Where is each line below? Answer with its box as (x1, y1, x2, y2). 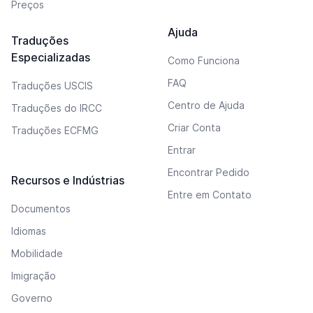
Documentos (11, 203, 71, 214)
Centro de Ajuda (168, 99, 245, 111)
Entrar (168, 144, 196, 156)
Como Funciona (168, 54, 240, 66)
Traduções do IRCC (11, 102, 102, 114)
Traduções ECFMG (11, 124, 99, 136)
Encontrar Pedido (168, 166, 249, 178)
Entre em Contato (168, 189, 252, 201)
